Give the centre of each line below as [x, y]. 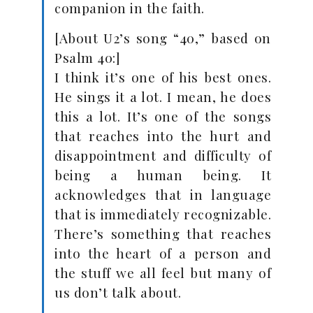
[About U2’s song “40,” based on [163, 38]
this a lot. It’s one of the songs [163, 116]
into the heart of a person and [163, 253]
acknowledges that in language [163, 194]
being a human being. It [163, 175]
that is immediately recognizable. [163, 214]
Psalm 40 [83, 57]
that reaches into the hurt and [163, 136]
